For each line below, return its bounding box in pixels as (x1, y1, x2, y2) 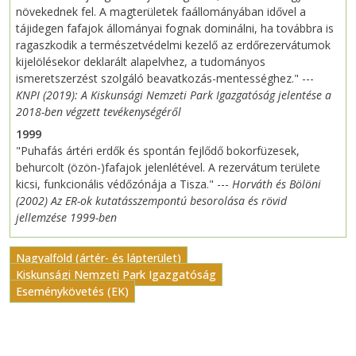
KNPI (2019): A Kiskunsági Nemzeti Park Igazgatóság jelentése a (16, 87, 331, 103)
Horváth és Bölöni (232, 176, 321, 192)
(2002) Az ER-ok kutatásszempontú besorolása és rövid (16, 193, 287, 209)
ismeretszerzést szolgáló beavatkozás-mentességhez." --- (16, 71, 314, 87)
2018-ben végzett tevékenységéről (16, 104, 181, 120)
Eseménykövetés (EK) (16, 284, 129, 300)
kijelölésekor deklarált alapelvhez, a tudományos (16, 54, 265, 70)
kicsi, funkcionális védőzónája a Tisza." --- (16, 176, 232, 192)
